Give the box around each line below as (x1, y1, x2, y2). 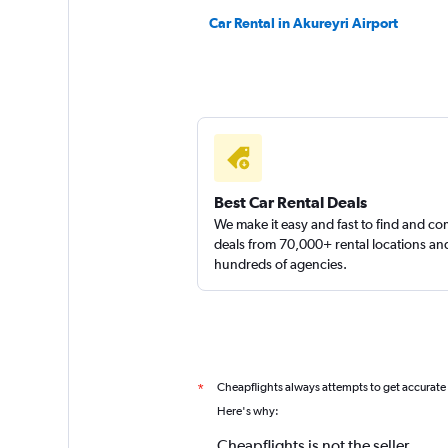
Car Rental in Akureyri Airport (208, 15, 398, 31)
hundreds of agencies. (213, 256, 347, 272)
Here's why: (216, 404, 279, 418)
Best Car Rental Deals (213, 193, 367, 211)
